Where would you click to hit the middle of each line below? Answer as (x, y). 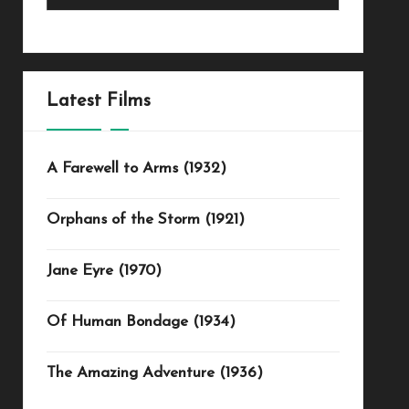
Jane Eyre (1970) (104, 271)
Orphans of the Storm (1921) (145, 220)
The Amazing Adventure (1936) (154, 373)
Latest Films (98, 101)
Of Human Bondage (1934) (141, 322)
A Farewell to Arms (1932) (136, 168)
